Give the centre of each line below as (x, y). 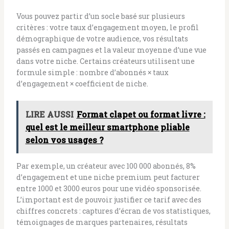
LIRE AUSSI (49, 114)
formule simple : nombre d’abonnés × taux (92, 72)
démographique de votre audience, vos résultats (102, 38)
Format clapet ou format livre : (141, 114)
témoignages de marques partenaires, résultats (102, 222)
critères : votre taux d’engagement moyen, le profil (107, 27)
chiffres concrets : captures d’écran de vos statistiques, (113, 211)
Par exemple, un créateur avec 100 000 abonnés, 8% (106, 166)
